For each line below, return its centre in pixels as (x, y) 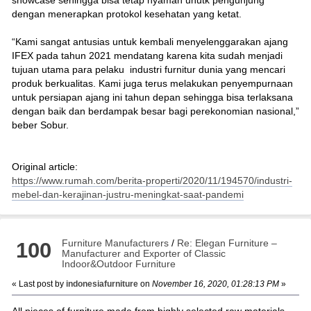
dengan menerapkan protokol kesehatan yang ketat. (126, 14)
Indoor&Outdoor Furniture (119, 263)
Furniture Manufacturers (116, 243)
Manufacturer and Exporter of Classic (144, 253)
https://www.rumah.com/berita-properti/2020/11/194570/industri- (152, 180)
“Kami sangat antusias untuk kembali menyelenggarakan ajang (150, 41)
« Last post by (39, 284)
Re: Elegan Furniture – (227, 243)
